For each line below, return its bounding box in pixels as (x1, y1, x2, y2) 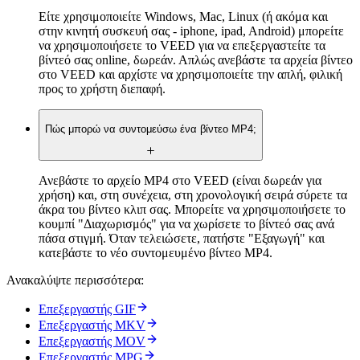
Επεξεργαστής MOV (39, 334, 145, 349)
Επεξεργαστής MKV (39, 318, 145, 333)
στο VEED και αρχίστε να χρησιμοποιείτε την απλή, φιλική (39, 67, 342, 82)
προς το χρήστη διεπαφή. (39, 82, 166, 96)
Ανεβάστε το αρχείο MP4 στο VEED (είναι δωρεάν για (39, 174, 321, 188)
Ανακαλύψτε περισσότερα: (6, 273, 144, 288)
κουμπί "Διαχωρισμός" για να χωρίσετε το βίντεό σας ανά (39, 217, 334, 231)
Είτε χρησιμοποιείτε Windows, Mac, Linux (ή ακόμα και (39, 10, 328, 24)
